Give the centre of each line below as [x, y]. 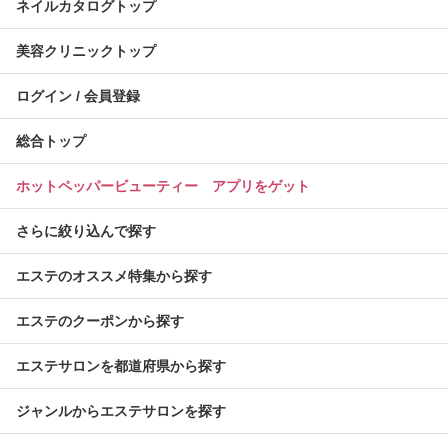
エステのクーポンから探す [100, 321]
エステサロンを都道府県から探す [121, 366]
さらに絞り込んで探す [86, 231]
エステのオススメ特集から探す [114, 276]
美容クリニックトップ [86, 51]
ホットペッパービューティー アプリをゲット [163, 186]
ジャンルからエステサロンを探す [121, 411]
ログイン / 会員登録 [78, 96]
